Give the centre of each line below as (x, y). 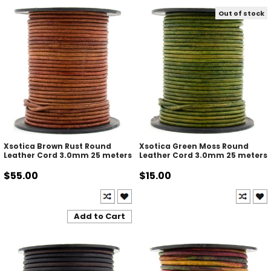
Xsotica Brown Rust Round (57, 146)
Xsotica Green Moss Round (194, 146)
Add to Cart (100, 217)
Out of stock (242, 13)
